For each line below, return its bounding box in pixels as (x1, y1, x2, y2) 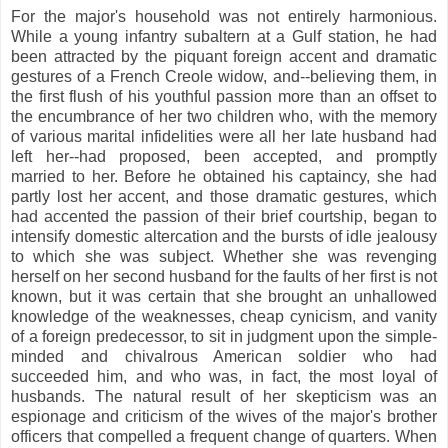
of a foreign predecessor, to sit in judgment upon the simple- (11, 327, 437, 345)
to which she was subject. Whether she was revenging (11, 247, 437, 265)
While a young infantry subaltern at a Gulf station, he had (11, 27, 437, 45)
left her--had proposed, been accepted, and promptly (11, 147, 437, 165)
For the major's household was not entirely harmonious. (11, 7, 437, 25)
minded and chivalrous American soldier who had (11, 347, 437, 365)
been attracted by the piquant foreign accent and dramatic (11, 47, 437, 65)
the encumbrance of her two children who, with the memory (11, 107, 437, 125)
